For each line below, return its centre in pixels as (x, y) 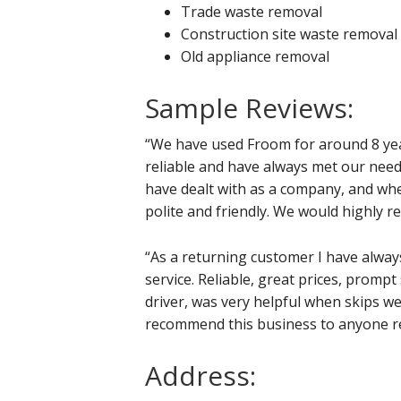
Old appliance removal (255, 57)
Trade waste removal (252, 12)
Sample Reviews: (249, 108)
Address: (200, 376)
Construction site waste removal (289, 34)
